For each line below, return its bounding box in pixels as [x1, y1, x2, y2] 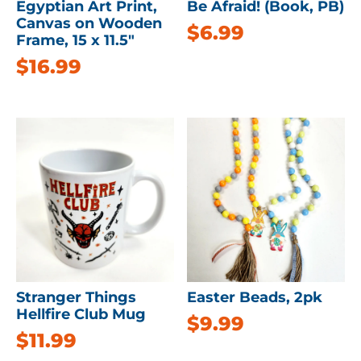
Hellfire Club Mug [16, 305, 146, 323]
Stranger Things [16, 288, 136, 306]
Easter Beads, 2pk [187, 288, 323, 306]
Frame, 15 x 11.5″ [16, 31, 135, 49]
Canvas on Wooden [16, 14, 162, 32]
